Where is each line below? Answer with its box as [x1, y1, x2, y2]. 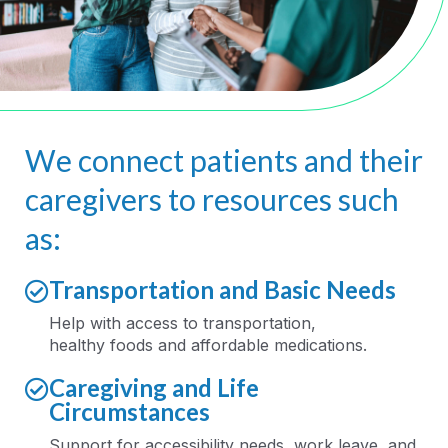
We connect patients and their [25, 142, 423, 179]
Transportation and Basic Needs [49, 275, 396, 305]
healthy [49, 335, 110, 356]
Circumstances [49, 397, 210, 427]
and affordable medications [153, 335, 363, 356]
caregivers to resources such [25, 181, 399, 218]
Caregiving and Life [49, 373, 259, 403]
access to [126, 313, 203, 334]
